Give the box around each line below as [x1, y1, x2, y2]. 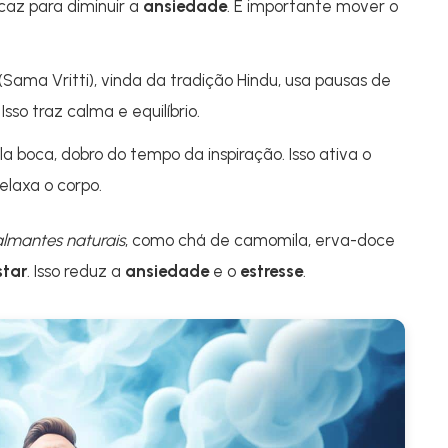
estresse [240, 261, 303, 281]
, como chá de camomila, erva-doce [125, 230, 395, 250]
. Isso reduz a [27, 261, 125, 281]
